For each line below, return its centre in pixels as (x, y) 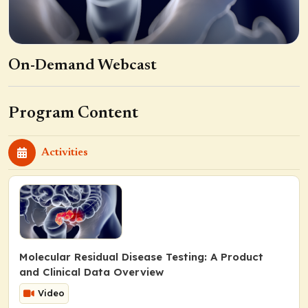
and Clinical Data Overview (91, 272)
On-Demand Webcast (82, 65)
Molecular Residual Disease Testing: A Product (141, 256)
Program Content (73, 113)
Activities (65, 152)
